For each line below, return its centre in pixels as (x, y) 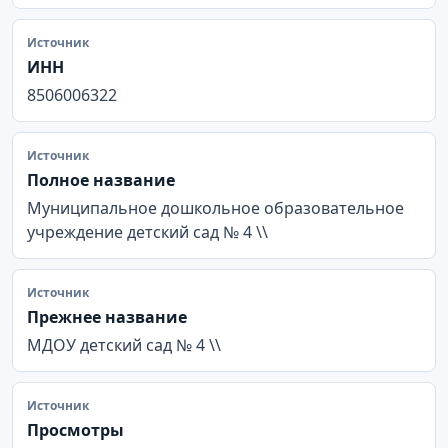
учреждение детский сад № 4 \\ (147, 231)
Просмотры (75, 429)
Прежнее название (107, 316)
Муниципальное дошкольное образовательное (215, 207)
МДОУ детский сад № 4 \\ (124, 344)
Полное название (101, 179)
